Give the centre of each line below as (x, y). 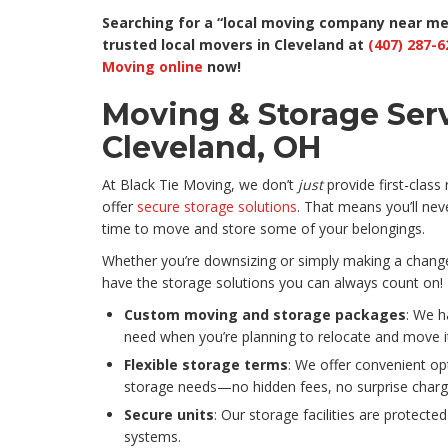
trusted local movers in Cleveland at (235, 45)
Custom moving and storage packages (265, 315)
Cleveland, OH (211, 148)
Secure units (169, 415)
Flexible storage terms (206, 365)
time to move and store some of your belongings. (263, 229)
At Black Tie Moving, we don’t (200, 185)
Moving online (152, 67)
